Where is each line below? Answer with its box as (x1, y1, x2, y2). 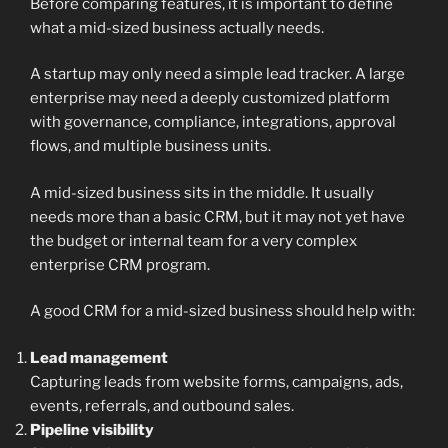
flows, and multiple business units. (30, 137, 271, 156)
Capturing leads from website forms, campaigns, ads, (30, 372, 403, 391)
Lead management (30, 348, 168, 367)
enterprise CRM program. (30, 255, 210, 274)
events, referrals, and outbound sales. (30, 396, 294, 415)
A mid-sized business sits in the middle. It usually (30, 183, 374, 202)
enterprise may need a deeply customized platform (30, 89, 390, 108)
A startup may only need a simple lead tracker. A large (30, 65, 405, 84)
